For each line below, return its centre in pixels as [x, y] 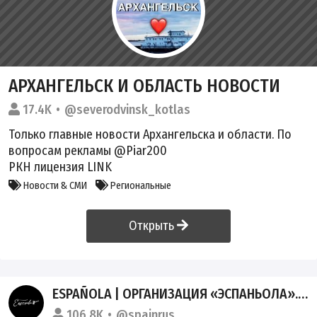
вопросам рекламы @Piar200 [88, 150]
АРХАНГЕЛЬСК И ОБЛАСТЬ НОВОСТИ [144, 86]
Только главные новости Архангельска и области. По [150, 134]
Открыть [153, 225]
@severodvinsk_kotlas [127, 109]
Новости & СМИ [54, 185]
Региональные [140, 185]
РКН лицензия [48, 167]
